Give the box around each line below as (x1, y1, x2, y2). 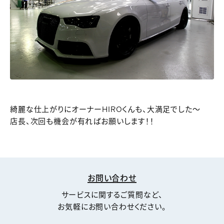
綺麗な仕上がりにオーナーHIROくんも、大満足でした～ (10, 105, 200, 114)
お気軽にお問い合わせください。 (57, 202, 166, 211)
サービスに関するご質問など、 (61, 190, 163, 199)
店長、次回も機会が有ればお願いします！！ (10, 117, 154, 126)
